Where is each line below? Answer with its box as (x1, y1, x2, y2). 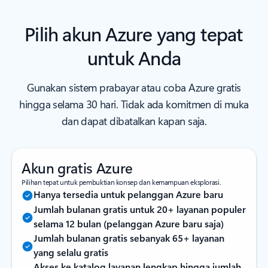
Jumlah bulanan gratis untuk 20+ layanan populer (33, 203, 246, 215)
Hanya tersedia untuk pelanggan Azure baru (33, 188, 223, 200)
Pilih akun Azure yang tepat (25, 20, 243, 46)
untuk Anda (87, 44, 181, 70)
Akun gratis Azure (22, 158, 133, 177)
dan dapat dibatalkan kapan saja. (61, 114, 207, 128)
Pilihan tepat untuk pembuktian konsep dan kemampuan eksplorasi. (22, 177, 221, 187)
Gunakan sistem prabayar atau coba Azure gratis (27, 80, 241, 95)
